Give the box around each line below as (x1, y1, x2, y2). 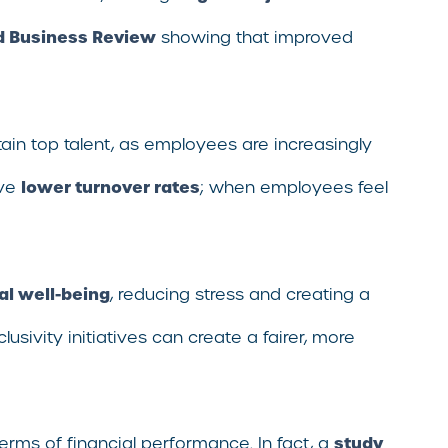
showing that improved (156, 27, 353, 49)
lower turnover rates (21, 175, 200, 198)
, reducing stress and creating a (110, 283, 370, 305)
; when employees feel (200, 176, 388, 198)
